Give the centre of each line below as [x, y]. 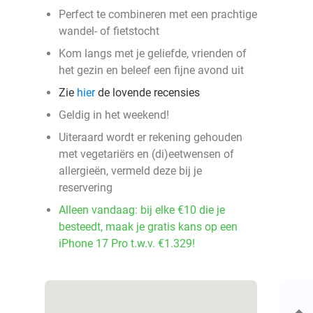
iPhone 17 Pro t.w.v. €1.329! [127, 243]
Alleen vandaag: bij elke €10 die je [142, 210]
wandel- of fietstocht [109, 31]
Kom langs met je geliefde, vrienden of [153, 53]
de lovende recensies [147, 93]
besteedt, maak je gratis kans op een [148, 227]
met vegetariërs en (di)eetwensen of [146, 154]
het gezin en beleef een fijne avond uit [151, 70]
